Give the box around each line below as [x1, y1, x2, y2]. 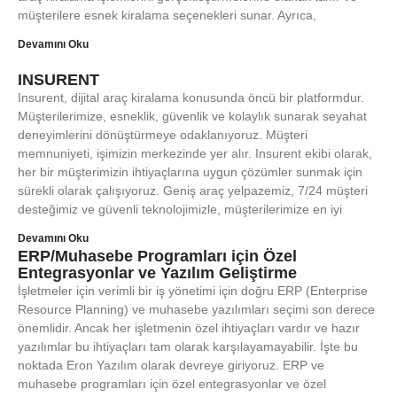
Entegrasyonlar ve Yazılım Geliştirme [18, 264, 297, 282]
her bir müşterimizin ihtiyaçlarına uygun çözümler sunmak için [18, 165, 362, 179]
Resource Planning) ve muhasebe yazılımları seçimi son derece [18, 302, 375, 316]
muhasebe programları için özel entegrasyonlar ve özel [18, 377, 326, 391]
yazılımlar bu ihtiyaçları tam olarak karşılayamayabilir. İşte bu [18, 339, 358, 354]
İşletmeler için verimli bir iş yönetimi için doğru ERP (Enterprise [18, 284, 368, 298]
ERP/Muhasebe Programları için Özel [18, 247, 297, 265]
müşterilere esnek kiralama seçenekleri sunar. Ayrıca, [18, 8, 316, 22]
